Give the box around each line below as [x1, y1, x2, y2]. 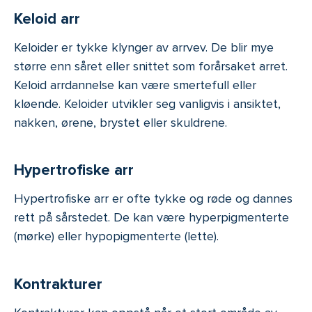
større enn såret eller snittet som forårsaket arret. [14, 58, 288, 74]
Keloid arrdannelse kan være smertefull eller [14, 77, 256, 93]
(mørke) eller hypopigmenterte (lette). [14, 228, 219, 244]
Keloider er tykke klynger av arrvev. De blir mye [14, 39, 274, 55]
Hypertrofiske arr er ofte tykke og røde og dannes [14, 191, 292, 207]
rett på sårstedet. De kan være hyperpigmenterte [14, 210, 289, 226]
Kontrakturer [14, 274, 102, 293]
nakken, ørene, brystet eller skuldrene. [14, 114, 227, 130]
